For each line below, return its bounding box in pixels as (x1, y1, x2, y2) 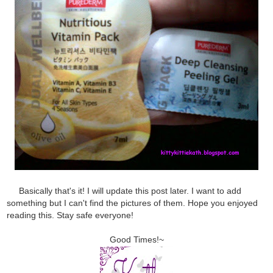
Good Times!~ (109, 234, 164, 244)
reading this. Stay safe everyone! (7, 210, 134, 220)
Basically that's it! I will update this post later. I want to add (19, 185, 242, 196)
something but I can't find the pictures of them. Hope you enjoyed (7, 197, 258, 208)
